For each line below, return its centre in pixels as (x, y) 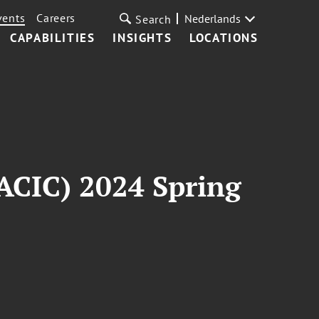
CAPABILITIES (53, 38)
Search (153, 19)
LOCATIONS (224, 38)
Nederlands (212, 19)
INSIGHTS (142, 38)
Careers (56, 18)
